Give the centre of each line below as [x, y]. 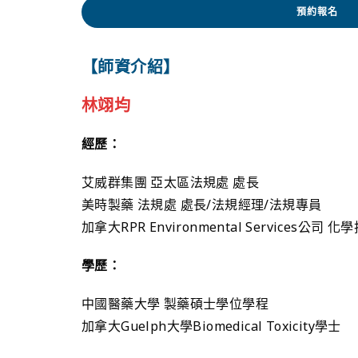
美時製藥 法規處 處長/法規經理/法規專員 [202, 204]
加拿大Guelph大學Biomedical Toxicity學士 [211, 326]
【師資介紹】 [131, 66]
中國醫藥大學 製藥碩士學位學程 [175, 303]
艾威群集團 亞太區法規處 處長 [170, 182]
